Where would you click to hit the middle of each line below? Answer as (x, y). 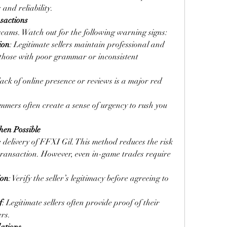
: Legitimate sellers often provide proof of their (81, 203)
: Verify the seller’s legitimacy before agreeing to (89, 178)
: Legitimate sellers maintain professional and (87, 45)
